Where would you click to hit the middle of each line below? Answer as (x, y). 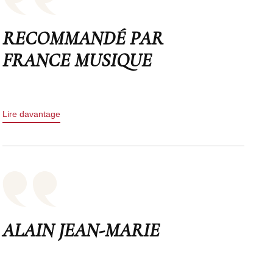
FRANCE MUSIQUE (77, 60)
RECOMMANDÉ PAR (83, 38)
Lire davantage (32, 114)
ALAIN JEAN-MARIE (81, 230)
